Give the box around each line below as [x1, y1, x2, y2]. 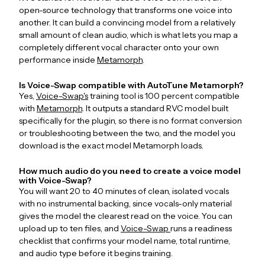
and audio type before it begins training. [19, 248, 173, 259]
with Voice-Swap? [19, 175, 92, 186]
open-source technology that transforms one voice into [19, 5, 232, 16]
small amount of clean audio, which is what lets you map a [19, 30, 238, 41]
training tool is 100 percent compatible [88, 91, 240, 102]
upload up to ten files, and [19, 223, 121, 234]
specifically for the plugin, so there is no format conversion [19, 115, 242, 127]
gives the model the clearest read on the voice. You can [19, 211, 232, 222]
